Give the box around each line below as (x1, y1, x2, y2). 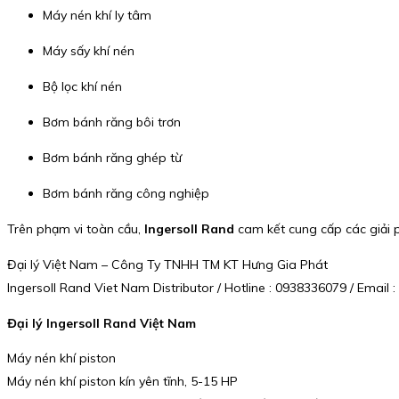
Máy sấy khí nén (43, 43, 134, 60)
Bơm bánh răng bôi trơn (43, 114, 181, 131)
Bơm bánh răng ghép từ (43, 150, 182, 167)
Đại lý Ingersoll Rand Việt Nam (7, 314, 196, 331)
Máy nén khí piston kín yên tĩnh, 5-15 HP (7, 373, 238, 390)
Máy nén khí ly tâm (43, 7, 151, 24)
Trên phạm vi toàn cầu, (7, 221, 144, 238)
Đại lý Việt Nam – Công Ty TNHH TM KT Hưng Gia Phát (7, 256, 328, 273)
